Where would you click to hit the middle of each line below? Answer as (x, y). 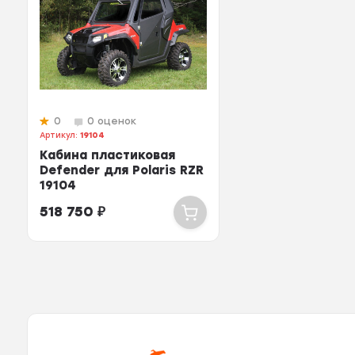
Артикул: (60, 135)
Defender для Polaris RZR (122, 170)
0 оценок (112, 121)
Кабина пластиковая (108, 155)
